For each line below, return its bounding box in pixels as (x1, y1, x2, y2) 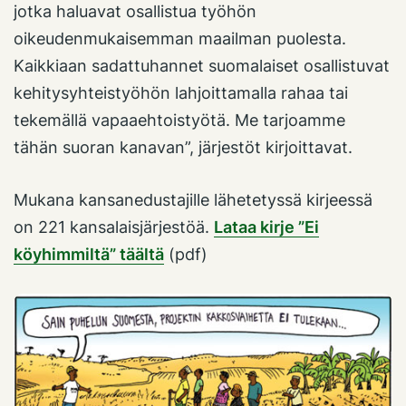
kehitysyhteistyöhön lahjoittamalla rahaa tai (14, 82, 348, 102)
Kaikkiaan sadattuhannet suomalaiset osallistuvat (14, 55, 390, 75)
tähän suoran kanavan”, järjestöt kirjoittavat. (14, 137, 353, 157)
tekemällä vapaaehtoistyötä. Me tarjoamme (14, 110, 345, 130)
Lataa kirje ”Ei (214, 217, 319, 237)
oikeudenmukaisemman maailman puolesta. (14, 28, 346, 48)
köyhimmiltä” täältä (14, 244, 164, 264)
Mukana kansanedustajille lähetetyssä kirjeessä (14, 189, 372, 209)
